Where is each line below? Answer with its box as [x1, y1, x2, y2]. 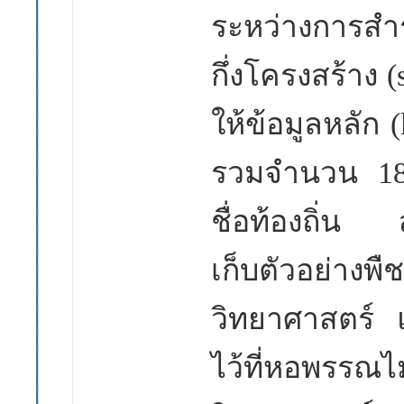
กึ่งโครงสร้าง [210, 59, 388, 92]
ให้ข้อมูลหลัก [210, 107, 391, 141]
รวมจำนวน [210, 156, 358, 189]
